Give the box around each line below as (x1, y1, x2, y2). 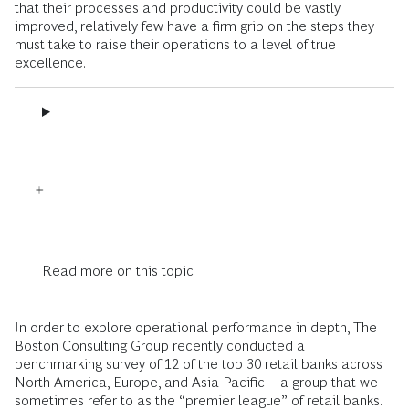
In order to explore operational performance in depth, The (15, 320, 377, 336)
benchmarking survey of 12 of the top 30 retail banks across (15, 356, 383, 372)
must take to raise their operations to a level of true (15, 37, 336, 52)
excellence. (15, 55, 86, 70)
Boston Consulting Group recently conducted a (15, 338, 305, 354)
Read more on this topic (42, 263, 194, 279)
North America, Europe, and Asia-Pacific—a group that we (15, 374, 378, 391)
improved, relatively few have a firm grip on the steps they (15, 18, 374, 34)
